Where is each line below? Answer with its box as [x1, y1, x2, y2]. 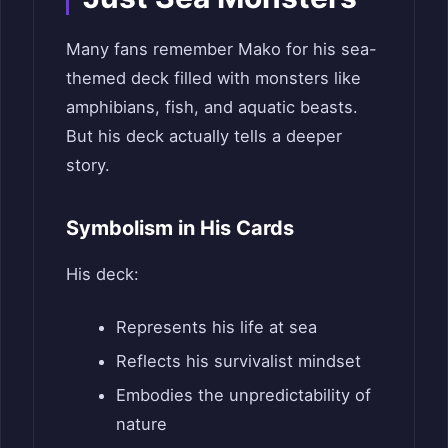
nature [115, 414, 167, 435]
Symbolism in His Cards [66, 215, 294, 240]
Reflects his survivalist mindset [115, 351, 361, 372]
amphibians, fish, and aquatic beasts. [66, 96, 358, 117]
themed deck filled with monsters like [66, 67, 361, 88]
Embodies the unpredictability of [115, 385, 371, 406]
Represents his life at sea [115, 317, 317, 338]
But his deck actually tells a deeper [66, 125, 342, 146]
